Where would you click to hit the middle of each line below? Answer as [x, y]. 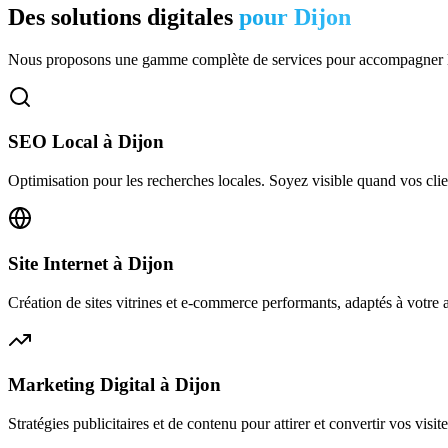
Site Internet [58, 263]
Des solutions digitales [120, 16]
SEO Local [53, 142]
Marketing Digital [81, 385]
